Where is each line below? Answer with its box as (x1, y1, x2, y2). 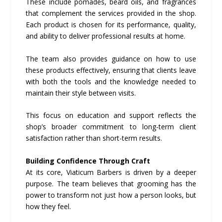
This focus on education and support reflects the (26, 111, 196, 120)
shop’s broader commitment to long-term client (26, 122, 196, 132)
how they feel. (26, 201, 71, 211)
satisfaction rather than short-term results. (26, 133, 163, 143)
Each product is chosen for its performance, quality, (26, 20, 196, 30)
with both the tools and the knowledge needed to (26, 76, 196, 86)
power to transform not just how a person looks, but (26, 190, 196, 200)
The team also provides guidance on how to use (26, 54, 196, 63)
